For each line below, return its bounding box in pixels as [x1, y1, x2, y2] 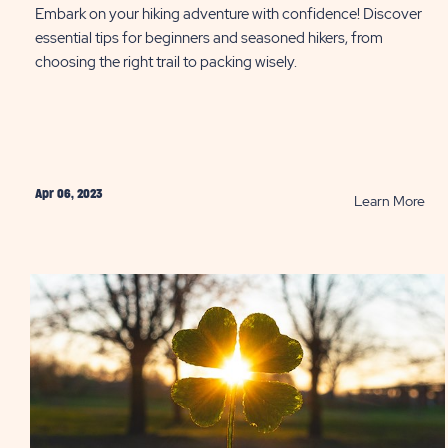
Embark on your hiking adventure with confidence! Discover [35, 4, 422, 24]
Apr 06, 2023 [35, 188, 102, 200]
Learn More [353, 192, 425, 210]
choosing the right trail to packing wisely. [35, 52, 297, 72]
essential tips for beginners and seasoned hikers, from [35, 28, 383, 48]
